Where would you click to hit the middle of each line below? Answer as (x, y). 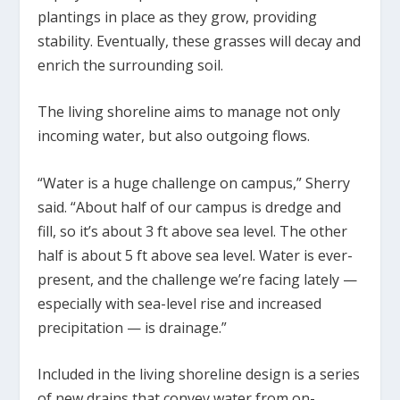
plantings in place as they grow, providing (178, 17)
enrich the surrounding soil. (131, 65)
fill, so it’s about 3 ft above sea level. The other (193, 231)
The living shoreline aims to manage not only (189, 112)
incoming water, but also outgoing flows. (174, 136)
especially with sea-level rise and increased (180, 303)
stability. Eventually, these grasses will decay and (200, 41)
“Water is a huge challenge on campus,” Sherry (194, 183)
